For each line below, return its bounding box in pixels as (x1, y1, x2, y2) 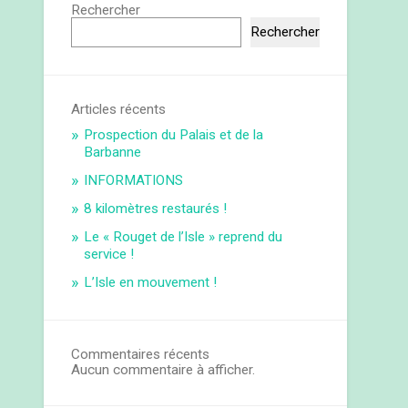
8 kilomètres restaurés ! (84, 200, 228, 218)
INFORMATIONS (84, 172, 184, 189)
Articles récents (71, 101, 167, 118)
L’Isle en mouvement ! (84, 274, 218, 291)
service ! (84, 246, 135, 263)
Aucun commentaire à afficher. (71, 362, 256, 379)
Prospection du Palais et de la (84, 127, 264, 144)
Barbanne (84, 144, 142, 161)
